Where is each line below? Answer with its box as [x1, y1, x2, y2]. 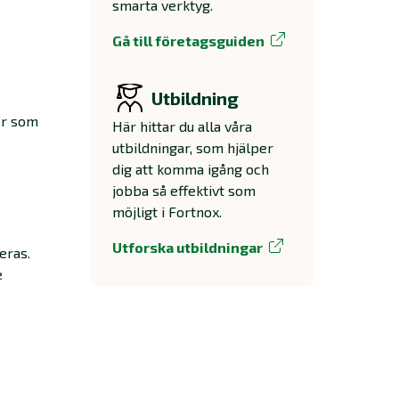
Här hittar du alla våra [112, 118, 252, 134]
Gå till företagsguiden [112, 32, 265, 49]
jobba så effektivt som [112, 182, 256, 199]
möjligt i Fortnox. [112, 203, 222, 220]
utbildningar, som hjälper [112, 139, 273, 156]
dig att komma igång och [112, 160, 269, 177]
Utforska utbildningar [112, 239, 263, 256]
